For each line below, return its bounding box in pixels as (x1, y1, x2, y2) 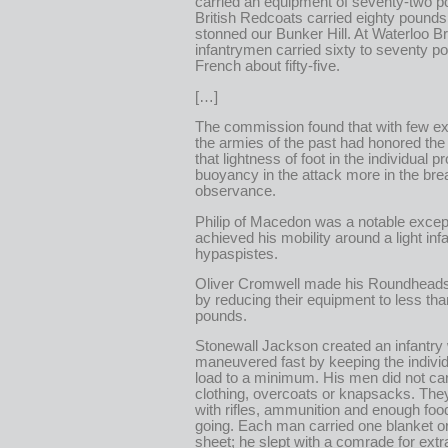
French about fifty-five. (195, 58, 340, 75)
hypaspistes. (195, 245, 278, 262)
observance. (195, 183, 276, 200)
